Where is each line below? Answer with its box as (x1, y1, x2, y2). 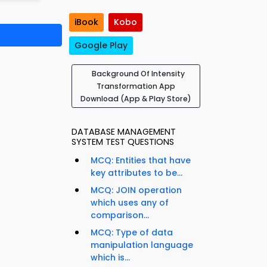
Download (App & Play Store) (80, 94, 191, 104)
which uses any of (91, 197, 169, 209)
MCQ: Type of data (91, 226, 173, 239)
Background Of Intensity (92, 69, 185, 79)
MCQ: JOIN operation (91, 184, 182, 197)
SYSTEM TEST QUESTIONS (72, 136, 174, 148)
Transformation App (97, 81, 175, 92)
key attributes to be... (91, 167, 182, 179)
